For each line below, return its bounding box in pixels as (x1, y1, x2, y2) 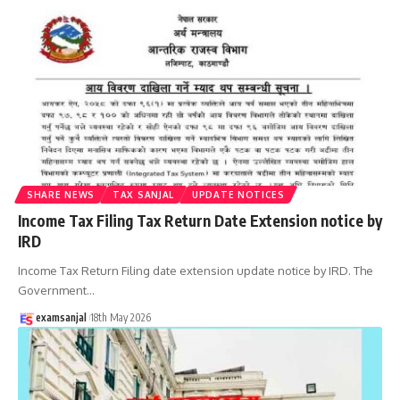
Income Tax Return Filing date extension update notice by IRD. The (18, 263, 373, 279)
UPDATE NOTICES (192, 189, 285, 201)
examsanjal (36, 311, 87, 325)
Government (18, 283, 87, 298)
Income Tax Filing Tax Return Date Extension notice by (18, 211, 382, 231)
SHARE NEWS (27, 189, 95, 201)
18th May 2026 (90, 311, 151, 325)
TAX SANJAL (112, 189, 174, 201)
